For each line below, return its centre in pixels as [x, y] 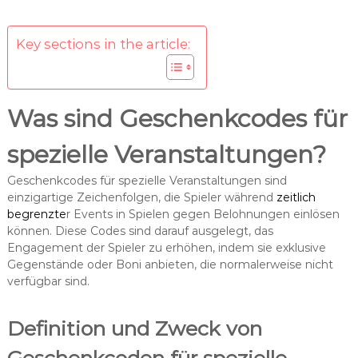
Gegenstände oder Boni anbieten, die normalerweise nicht [170, 264]
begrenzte [36, 214]
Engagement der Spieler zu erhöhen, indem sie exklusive [166, 247]
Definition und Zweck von [134, 328]
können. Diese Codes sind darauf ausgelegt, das [140, 231]
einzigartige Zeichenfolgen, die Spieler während [141, 197]
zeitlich [296, 197]
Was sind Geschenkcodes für [177, 118]
